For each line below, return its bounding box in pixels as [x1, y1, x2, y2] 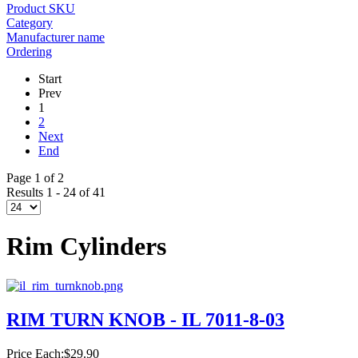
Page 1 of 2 [6, 171, 64, 185]
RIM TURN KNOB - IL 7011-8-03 [6, 308, 284, 330]
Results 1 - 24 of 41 [6, 185, 105, 199]
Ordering [6, 45, 52, 58]
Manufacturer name [6, 30, 105, 44]
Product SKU [6, 2, 75, 15]
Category [6, 16, 53, 30]
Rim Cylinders [6, 232, 166, 261]
